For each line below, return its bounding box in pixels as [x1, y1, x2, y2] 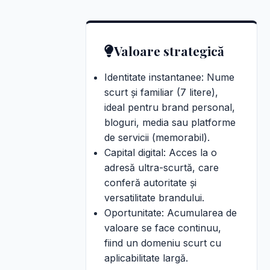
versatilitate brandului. [104, 192, 204, 204]
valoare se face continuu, [104, 222, 221, 234]
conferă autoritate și [104, 177, 196, 189]
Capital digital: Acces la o [104, 146, 217, 159]
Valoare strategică [114, 42, 224, 59]
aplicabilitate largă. [104, 252, 188, 264]
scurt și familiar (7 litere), [104, 86, 218, 98]
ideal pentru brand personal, [104, 101, 235, 113]
